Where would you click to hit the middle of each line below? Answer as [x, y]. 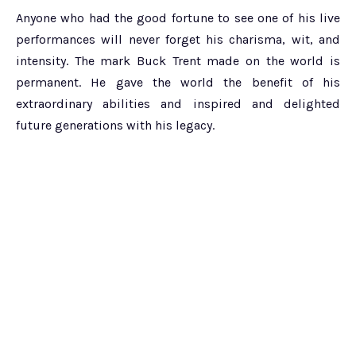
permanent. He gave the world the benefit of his [178, 83]
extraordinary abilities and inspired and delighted [178, 104]
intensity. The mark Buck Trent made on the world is [178, 61]
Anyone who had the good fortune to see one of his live [178, 18]
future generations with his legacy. [115, 126]
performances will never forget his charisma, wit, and [178, 40]
